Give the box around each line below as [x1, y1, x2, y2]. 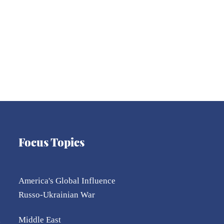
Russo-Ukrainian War [18, 190, 95, 200]
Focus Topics [18, 134, 85, 150]
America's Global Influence [18, 176, 116, 186]
